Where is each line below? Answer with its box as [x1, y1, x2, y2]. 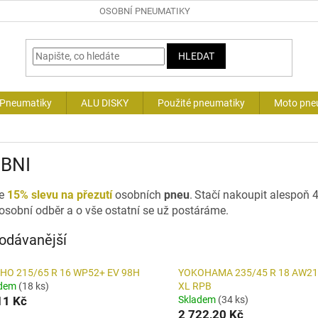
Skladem [177, 294, 218, 306]
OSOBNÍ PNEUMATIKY [99, 6, 190, 16]
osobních [115, 187, 164, 202]
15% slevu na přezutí [7, 187, 112, 202]
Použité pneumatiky [158, 97, 245, 109]
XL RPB [177, 280, 212, 292]
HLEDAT [178, 50, 215, 62]
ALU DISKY [81, 97, 128, 109]
